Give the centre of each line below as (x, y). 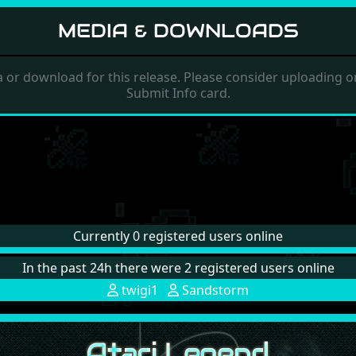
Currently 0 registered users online (178, 236)
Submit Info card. (178, 93)
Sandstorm (214, 290)
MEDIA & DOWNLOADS (178, 31)
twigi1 (138, 290)
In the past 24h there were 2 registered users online (178, 267)
